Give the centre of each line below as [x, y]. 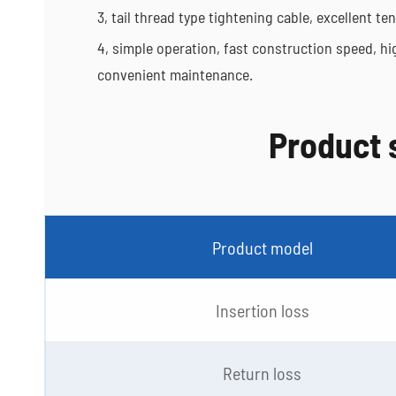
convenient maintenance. [175, 74]
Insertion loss [262, 310]
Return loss [262, 373]
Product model [262, 247]
